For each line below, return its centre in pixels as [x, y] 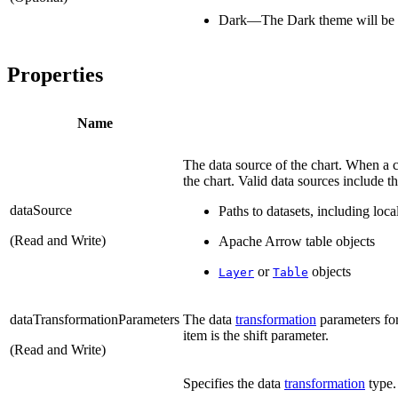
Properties [55, 74]
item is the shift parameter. [256, 335]
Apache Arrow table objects [297, 241]
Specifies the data [234, 383]
